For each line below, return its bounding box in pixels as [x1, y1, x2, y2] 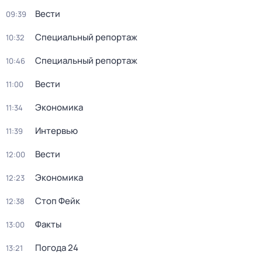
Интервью [35, 125, 78, 137]
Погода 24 [35, 242, 78, 254]
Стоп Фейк [35, 195, 80, 207]
